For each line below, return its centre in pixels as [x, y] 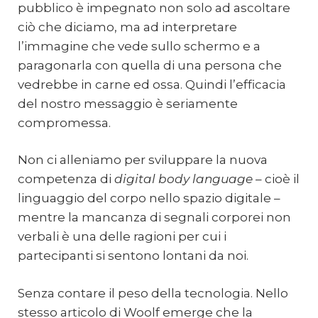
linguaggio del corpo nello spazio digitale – [149, 198]
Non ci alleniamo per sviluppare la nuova [143, 160]
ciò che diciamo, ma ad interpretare [127, 27]
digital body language [183, 179]
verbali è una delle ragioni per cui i [122, 237]
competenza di [66, 179]
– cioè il [276, 179]
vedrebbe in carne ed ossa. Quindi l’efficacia [152, 84]
